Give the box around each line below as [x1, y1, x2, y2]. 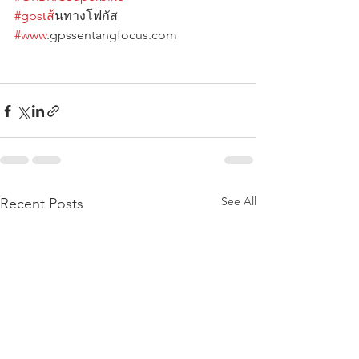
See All [221, 194, 256, 209]
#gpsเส [14, 8, 54, 24]
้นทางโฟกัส [54, 8, 179, 24]
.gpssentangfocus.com [46, 27, 184, 43]
